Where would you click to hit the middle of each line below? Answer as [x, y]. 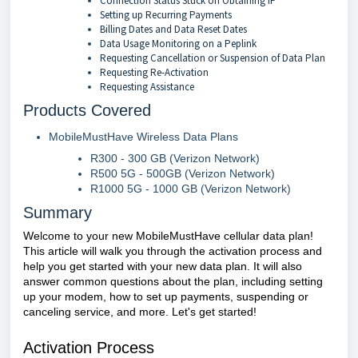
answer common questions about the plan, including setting [173, 281]
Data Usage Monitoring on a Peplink [178, 44]
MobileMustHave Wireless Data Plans [143, 137]
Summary [58, 213]
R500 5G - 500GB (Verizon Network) [183, 173]
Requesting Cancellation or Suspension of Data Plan [215, 58]
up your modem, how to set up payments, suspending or [166, 296]
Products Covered [87, 110]
